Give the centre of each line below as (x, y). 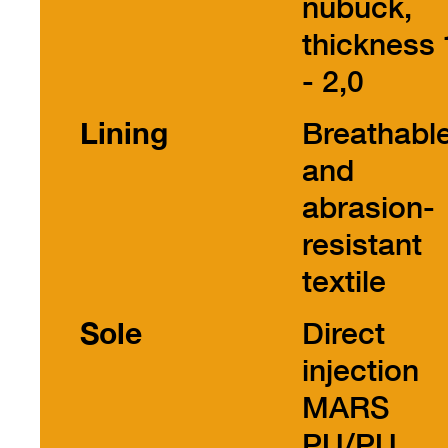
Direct (343, 333)
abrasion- (368, 207)
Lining (124, 133)
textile (344, 281)
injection (360, 370)
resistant (362, 244)
